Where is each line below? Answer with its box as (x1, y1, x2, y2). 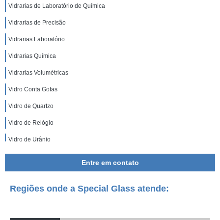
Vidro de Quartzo (8, 103, 54, 110)
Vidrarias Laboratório (8, 36, 65, 43)
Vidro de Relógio (8, 119, 54, 126)
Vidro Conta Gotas (8, 86, 57, 93)
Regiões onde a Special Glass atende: (10, 184, 169, 193)
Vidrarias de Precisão (8, 19, 66, 26)
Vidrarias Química (8, 53, 56, 59)
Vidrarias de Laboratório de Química (8, 2, 105, 9)
